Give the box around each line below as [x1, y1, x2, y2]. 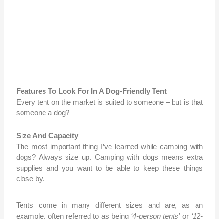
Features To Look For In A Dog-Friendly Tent [16, 87, 167, 96]
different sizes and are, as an [90, 201, 203, 210]
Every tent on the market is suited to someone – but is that [16, 98, 203, 107]
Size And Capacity [16, 131, 79, 140]
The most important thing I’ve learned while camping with [16, 142, 203, 151]
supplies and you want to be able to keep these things [16, 164, 203, 173]
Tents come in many [16, 201, 90, 210]
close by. [16, 175, 45, 183]
